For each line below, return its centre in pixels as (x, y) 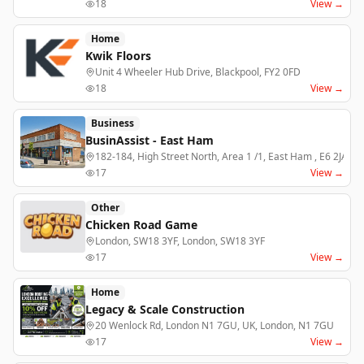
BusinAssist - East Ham (149, 140)
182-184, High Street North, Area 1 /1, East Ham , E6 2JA (221, 156)
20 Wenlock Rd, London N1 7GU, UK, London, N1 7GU (214, 325)
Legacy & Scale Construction (165, 309)
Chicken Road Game (141, 225)
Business (113, 123)
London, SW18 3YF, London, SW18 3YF (180, 241)
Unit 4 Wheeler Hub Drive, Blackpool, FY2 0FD (198, 72)
